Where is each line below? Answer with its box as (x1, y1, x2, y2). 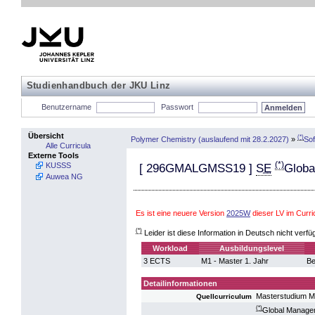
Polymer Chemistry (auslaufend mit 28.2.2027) (131, 134, 289, 143)
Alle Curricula (46, 141, 91, 150)
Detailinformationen (143, 279, 217, 288)
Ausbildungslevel (219, 244, 284, 252)
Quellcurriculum (196, 292, 252, 300)
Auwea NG (46, 172, 83, 181)
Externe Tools (28, 151, 79, 160)
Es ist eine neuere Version (136, 209, 226, 217)
